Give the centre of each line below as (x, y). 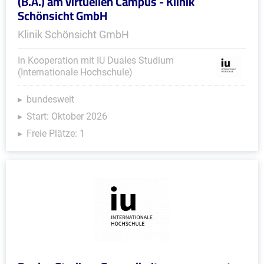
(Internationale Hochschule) (75, 72)
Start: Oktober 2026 (67, 116)
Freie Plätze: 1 (56, 133)
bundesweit (50, 99)
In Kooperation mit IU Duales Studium (96, 60)
